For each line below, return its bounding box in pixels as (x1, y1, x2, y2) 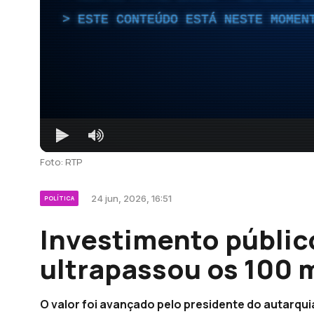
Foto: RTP (40, 155, 82, 168)
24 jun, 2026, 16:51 (91, 192, 172, 204)
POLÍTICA (44, 193, 74, 202)
